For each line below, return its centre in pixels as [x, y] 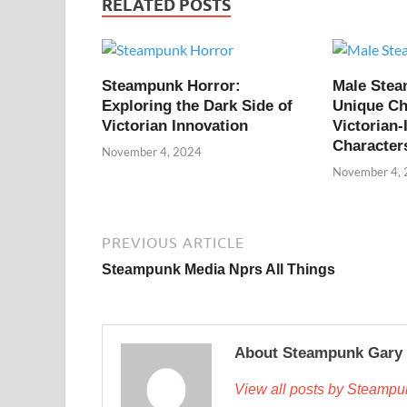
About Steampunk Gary [318, 353]
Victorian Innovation [175, 125]
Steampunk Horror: [171, 85]
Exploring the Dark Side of [197, 105]
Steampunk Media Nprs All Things [218, 270]
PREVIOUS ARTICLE [173, 243]
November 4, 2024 [152, 152]
